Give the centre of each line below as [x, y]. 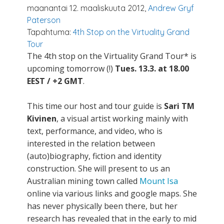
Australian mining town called [83, 181]
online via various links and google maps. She [112, 194]
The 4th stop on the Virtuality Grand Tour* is [112, 56]
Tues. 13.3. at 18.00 [152, 69]
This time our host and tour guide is [95, 106]
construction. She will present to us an [98, 169]
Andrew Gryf [171, 8]
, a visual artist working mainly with [122, 119]
